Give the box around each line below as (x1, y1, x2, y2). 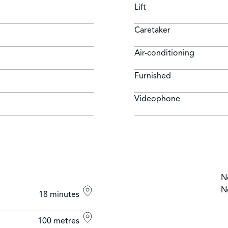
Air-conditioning (134, 48, 194, 59)
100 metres (38, 216, 81, 226)
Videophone (134, 94, 180, 104)
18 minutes (39, 189, 81, 200)
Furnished (134, 71, 171, 81)
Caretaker (134, 25, 170, 36)
